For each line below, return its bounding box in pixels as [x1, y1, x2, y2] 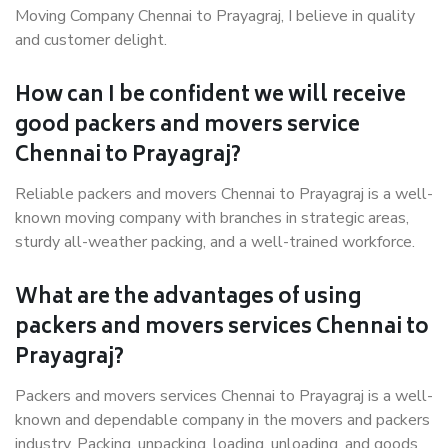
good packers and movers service [15, 109, 360, 144]
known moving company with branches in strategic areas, [15, 207, 409, 229]
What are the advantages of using [15, 281, 361, 316]
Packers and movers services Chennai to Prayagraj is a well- [15, 385, 433, 407]
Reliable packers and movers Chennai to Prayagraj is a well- [15, 183, 433, 205]
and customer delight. [15, 29, 167, 51]
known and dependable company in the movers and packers [15, 409, 430, 431]
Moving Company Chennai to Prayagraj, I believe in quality [15, 5, 415, 27]
